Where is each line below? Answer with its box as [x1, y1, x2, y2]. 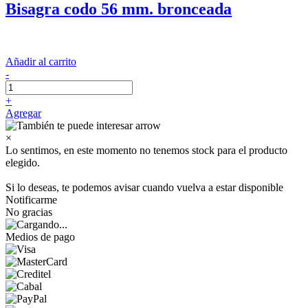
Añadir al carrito [5, 55, 76, 67]
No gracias [5, 206, 52, 218]
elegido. [5, 156, 40, 168]
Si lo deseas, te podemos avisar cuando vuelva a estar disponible [5, 181, 283, 193]
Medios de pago [5, 230, 75, 243]
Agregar [5, 107, 41, 119]
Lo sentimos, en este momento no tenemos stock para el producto [5, 144, 287, 156]
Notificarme [5, 193, 57, 206]
